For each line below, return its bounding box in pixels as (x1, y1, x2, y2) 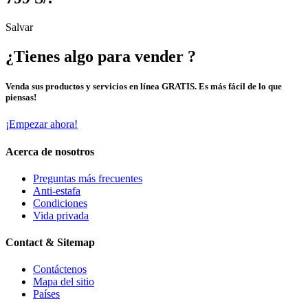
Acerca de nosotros (5, 145, 94, 157)
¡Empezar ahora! (5, 118, 78, 131)
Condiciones (33, 197, 87, 209)
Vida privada (33, 209, 89, 221)
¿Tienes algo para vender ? (5, 47, 196, 66)
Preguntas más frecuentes (33, 172, 142, 184)
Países (33, 288, 60, 300)
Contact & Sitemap (5, 236, 95, 249)
